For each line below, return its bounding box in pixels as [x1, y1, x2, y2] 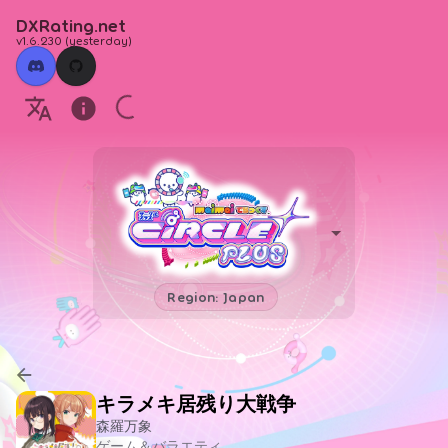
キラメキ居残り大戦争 [96, 390, 296, 415]
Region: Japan [167, 287, 265, 305]
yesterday [69, 33, 128, 47]
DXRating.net [16, 14, 126, 36]
